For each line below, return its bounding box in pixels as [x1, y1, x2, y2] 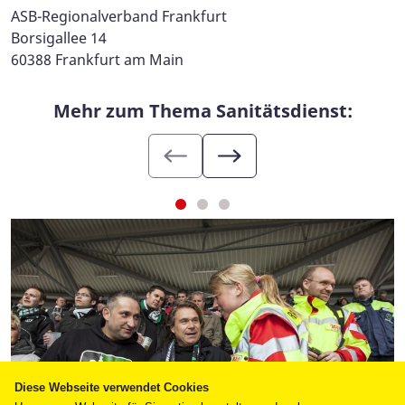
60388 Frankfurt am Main [11, 50, 184, 71]
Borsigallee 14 [11, 28, 107, 49]
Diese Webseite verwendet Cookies [14, 381, 209, 394]
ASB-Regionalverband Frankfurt [11, 6, 227, 27]
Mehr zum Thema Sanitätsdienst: [52, 99, 353, 124]
